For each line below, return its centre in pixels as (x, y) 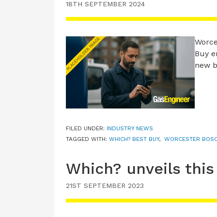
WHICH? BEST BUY (134, 139)
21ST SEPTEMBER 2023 (105, 186)
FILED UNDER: (86, 129)
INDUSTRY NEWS (130, 129)
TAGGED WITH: (87, 139)
